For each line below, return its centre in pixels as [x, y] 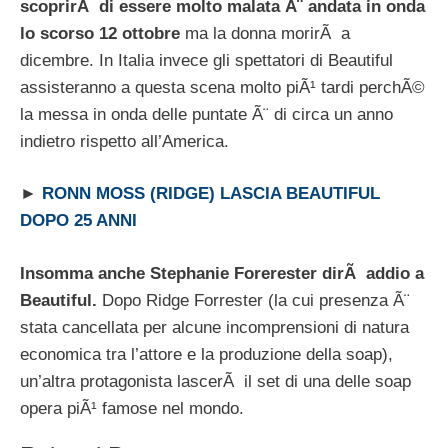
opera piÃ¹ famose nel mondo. [132, 408]
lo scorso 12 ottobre [100, 33]
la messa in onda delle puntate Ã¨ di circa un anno [206, 114]
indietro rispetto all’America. [124, 141]
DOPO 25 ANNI [78, 221]
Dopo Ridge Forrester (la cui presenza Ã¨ [253, 300]
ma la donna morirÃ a [265, 33]
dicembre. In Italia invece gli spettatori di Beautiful [206, 60]
